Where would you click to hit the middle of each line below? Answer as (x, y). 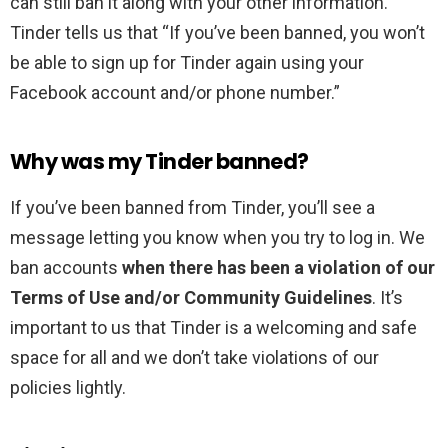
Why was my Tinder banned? (159, 162)
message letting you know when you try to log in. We (217, 238)
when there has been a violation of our (278, 268)
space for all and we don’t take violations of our (194, 358)
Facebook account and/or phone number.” (175, 93)
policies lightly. (68, 388)
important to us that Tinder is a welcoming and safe (213, 328)
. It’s (387, 298)
